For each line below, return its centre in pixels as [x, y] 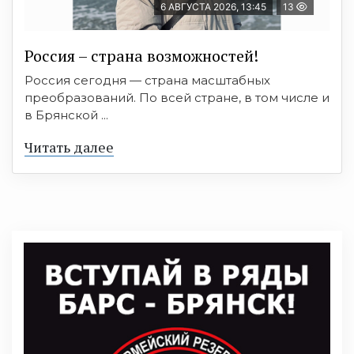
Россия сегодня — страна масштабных [147, 81]
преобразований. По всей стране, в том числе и [177, 98]
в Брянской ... [66, 115]
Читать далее [69, 147]
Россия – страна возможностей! [141, 56]
